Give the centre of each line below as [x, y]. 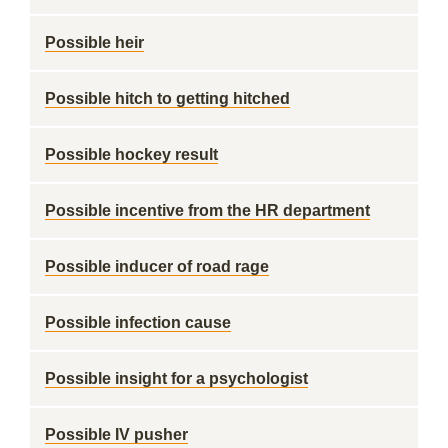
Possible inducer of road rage [157, 266]
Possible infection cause [138, 322]
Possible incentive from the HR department [207, 210]
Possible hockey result [131, 154]
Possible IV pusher [116, 434]
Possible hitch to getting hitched [167, 98]
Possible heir [94, 42]
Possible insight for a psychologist [176, 378]
